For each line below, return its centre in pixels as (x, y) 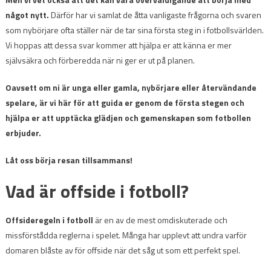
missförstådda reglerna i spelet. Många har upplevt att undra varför (126, 235)
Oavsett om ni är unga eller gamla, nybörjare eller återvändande (131, 87)
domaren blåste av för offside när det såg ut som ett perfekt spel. (122, 250)
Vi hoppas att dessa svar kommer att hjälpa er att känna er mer (118, 45)
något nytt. (27, 15)
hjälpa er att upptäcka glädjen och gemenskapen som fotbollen (128, 117)
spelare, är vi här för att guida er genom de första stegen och (125, 102)
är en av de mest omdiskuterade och (160, 220)
